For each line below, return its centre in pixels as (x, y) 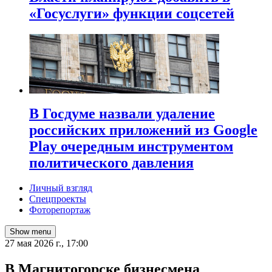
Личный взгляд (61, 188)
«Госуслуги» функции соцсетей (132, 13)
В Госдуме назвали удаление (122, 113)
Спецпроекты (58, 199)
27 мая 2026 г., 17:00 (46, 243)
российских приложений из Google (143, 130)
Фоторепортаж (60, 210)
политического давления (111, 162)
